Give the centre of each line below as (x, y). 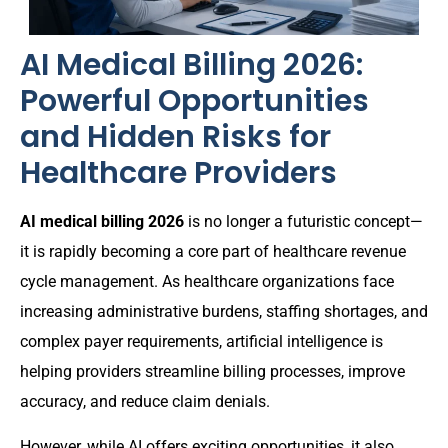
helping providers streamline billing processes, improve (212, 372)
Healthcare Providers (178, 173)
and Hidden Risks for (175, 137)
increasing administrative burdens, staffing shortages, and (224, 312)
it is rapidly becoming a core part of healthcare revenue (213, 252)
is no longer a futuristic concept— (303, 222)
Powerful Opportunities (194, 101)
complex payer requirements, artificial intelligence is (201, 342)
